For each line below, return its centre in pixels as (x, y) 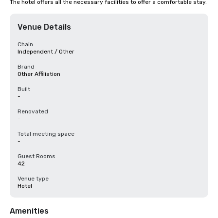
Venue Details (44, 27)
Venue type (33, 179)
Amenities (29, 211)
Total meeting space (46, 134)
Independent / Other (46, 52)
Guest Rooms (36, 156)
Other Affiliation (39, 74)
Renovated (33, 111)
